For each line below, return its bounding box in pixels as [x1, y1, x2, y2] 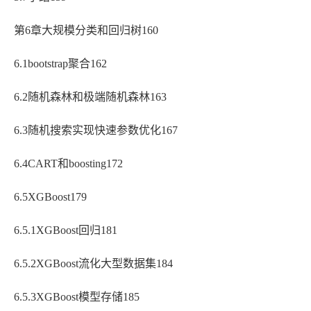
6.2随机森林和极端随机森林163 [14, 91, 167, 103]
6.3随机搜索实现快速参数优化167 [14, 124, 178, 137]
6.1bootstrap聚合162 [14, 58, 107, 70]
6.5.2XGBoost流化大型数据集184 [14, 258, 173, 270]
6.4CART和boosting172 [14, 158, 123, 170]
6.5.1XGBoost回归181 [14, 224, 117, 237]
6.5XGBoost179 [14, 191, 87, 203]
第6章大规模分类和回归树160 [14, 24, 158, 37]
